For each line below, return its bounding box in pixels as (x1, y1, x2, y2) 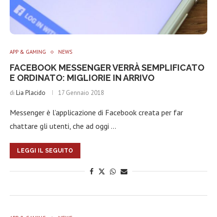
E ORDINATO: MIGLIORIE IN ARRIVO (10, 73, 155, 83)
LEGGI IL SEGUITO (17, 147, 73, 154)
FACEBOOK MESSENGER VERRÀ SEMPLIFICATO (10, 62, 204, 73)
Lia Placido (16, 89, 46, 97)
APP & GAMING (10, 48, 46, 55)
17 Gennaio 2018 (58, 89, 104, 97)
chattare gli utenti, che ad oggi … (10, 121, 116, 131)
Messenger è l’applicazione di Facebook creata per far (10, 108, 183, 117)
